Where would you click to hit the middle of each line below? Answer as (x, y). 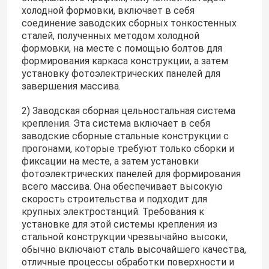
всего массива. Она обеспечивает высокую (122, 187)
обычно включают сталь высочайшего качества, (134, 250)
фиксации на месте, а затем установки (110, 162)
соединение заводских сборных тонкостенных (129, 23)
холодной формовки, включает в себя (108, 11)
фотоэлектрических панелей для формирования (131, 174)
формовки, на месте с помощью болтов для (122, 49)
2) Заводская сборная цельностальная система (128, 111)
